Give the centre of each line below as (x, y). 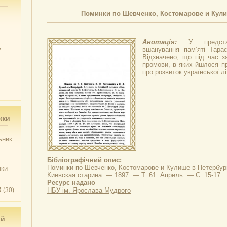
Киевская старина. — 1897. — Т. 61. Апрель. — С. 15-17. (135, 175)
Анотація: (165, 42)
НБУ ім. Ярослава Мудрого (89, 190)
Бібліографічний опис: (84, 160)
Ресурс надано (71, 183)
